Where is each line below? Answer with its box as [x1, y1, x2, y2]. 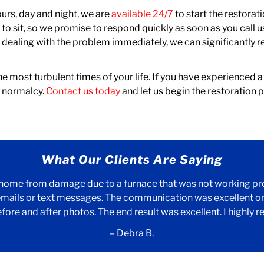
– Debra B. [110, 227, 154, 239]
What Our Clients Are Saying [41, 153, 223, 167]
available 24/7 [111, 8, 174, 19]
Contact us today [46, 85, 121, 97]
